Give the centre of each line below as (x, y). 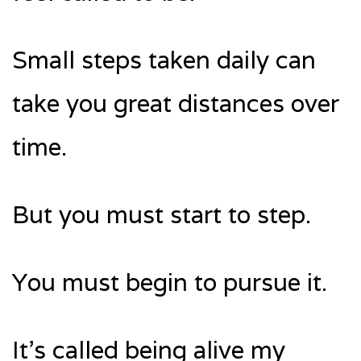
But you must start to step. (162, 215)
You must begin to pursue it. (170, 283)
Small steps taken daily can (164, 60)
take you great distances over (176, 104)
